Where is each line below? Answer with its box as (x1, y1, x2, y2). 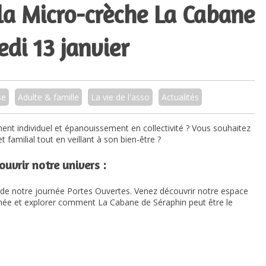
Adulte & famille (18, 91, 79, 103)
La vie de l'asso (91, 91, 150, 103)
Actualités (161, 91, 199, 103)
